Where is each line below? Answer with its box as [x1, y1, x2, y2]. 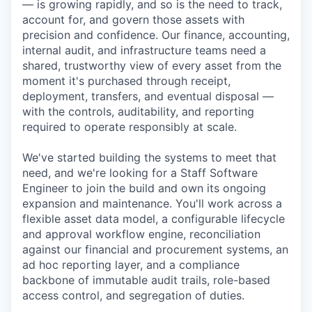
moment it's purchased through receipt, [22, 74, 231, 88]
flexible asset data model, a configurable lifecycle [22, 212, 285, 226]
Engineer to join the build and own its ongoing [22, 181, 266, 195]
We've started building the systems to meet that [22, 150, 276, 164]
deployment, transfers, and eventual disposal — [22, 89, 274, 103]
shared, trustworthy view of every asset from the [22, 58, 281, 72]
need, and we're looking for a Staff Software [22, 166, 258, 180]
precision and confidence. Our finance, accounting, [22, 28, 290, 42]
